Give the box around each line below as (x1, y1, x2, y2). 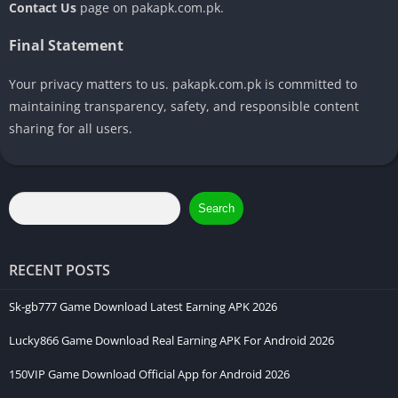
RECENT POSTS (9, 259, 110, 280)
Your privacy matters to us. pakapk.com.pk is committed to (9, 75, 357, 92)
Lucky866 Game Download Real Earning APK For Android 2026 (9, 331, 334, 348)
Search (198, 201, 235, 215)
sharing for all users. (9, 119, 132, 137)
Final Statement (9, 35, 123, 55)
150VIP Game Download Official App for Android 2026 (9, 365, 290, 382)
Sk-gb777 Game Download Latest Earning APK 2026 (9, 298, 277, 314)
